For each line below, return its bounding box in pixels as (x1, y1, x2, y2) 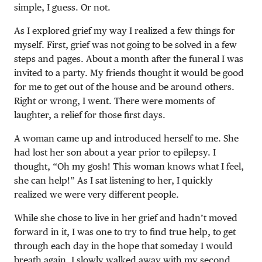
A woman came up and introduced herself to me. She (14, 132, 239, 144)
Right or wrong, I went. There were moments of (14, 95, 215, 106)
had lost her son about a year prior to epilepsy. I (14, 146, 216, 158)
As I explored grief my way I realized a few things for (14, 25, 235, 36)
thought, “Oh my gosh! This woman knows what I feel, (14, 160, 244, 172)
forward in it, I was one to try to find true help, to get (14, 226, 236, 237)
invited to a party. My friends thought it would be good (14, 67, 244, 78)
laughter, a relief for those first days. (14, 109, 166, 120)
